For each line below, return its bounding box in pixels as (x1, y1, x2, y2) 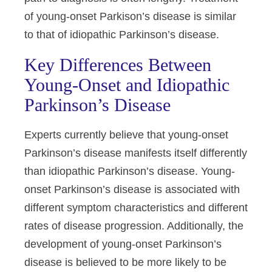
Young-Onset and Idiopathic (24, 75, 229, 95)
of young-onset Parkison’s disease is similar (24, 10, 236, 22)
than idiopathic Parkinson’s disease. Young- (24, 165, 235, 177)
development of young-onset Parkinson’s (24, 238, 222, 250)
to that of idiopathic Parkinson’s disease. (24, 29, 219, 41)
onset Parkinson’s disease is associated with (24, 183, 240, 195)
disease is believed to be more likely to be (24, 256, 226, 268)
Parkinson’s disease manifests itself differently (24, 147, 247, 159)
